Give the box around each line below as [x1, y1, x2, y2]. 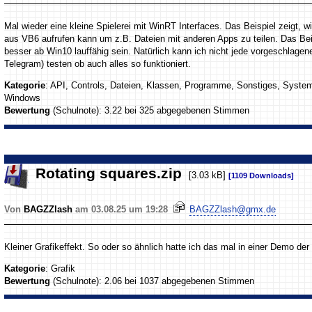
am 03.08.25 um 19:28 [75, 204, 169, 215]
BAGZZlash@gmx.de [189, 204, 276, 215]
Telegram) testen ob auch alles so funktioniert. [4, 58, 192, 70]
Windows [4, 92, 41, 103]
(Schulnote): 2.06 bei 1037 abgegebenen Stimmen [50, 276, 255, 287]
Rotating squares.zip [31, 165, 187, 182]
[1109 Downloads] [228, 171, 295, 180]
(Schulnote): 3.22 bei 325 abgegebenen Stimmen [50, 104, 250, 116]
